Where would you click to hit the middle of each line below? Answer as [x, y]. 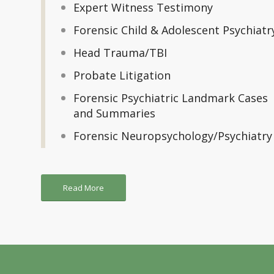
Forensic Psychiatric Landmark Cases [170, 98]
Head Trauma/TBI [120, 53]
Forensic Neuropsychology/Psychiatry [172, 136]
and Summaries [114, 113]
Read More [83, 188]
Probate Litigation [122, 75]
